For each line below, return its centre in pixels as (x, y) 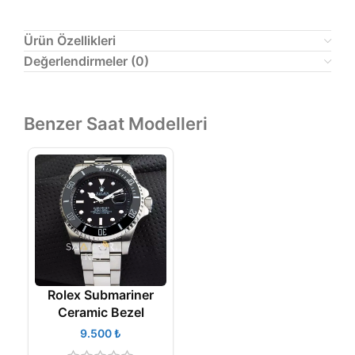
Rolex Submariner (101, 295)
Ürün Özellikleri (70, 40)
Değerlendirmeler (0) (86, 61)
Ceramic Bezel (101, 312)
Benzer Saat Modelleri (116, 124)
